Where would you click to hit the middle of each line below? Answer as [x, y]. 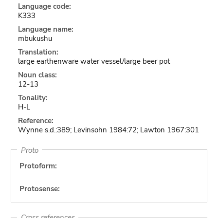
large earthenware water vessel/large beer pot [94, 61]
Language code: [44, 6]
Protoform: [38, 166]
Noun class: [37, 75]
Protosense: [39, 189]
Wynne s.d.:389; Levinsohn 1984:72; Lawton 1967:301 [108, 130]
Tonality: [33, 98]
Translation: [38, 52]
